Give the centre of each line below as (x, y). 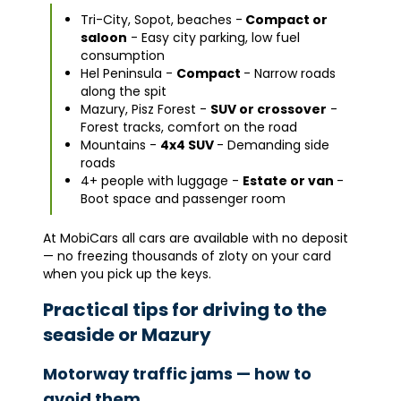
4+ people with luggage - (162, 181)
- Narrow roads (290, 73)
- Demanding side (273, 145)
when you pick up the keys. (127, 274)
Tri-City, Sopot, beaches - (162, 20)
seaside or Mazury (127, 335)
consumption (123, 55)
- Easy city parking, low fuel (213, 38)
